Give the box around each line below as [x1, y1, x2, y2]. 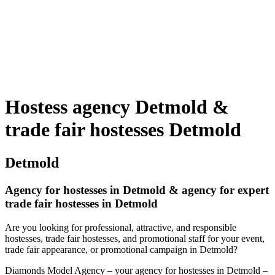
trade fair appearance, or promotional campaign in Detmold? [5, 244, 238, 255]
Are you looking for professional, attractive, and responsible [5, 222, 236, 233]
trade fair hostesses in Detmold [5, 196, 158, 210]
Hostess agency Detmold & [5, 96, 229, 118]
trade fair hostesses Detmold [5, 118, 241, 141]
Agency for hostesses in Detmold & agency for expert [5, 183, 269, 196]
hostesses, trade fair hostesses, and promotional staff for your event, [5, 233, 265, 244]
